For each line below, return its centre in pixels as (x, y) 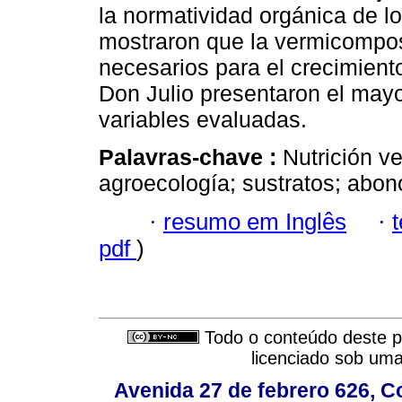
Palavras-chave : (191, 157)
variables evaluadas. (203, 120)
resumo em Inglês (255, 221)
